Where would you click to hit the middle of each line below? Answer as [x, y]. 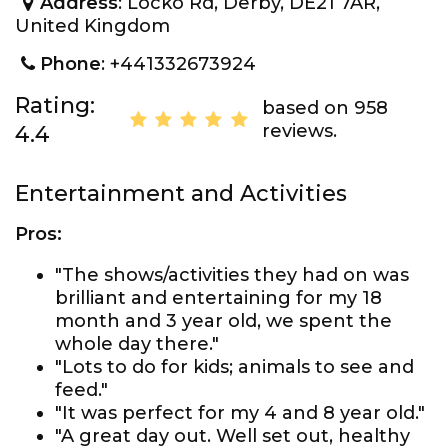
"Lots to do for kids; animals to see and [234, 367]
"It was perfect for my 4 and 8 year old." [240, 413]
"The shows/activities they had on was [232, 275]
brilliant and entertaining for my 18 [218, 298]
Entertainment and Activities [181, 193]
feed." [81, 390]
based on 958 [324, 108]
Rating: [55, 105]
